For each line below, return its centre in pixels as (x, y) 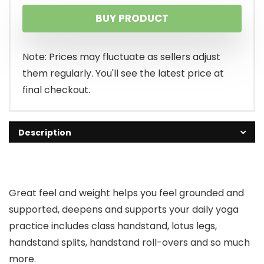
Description (45, 133)
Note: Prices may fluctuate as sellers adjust (121, 57)
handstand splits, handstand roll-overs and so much (129, 242)
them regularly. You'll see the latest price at (123, 73)
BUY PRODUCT (132, 18)
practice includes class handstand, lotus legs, (113, 226)
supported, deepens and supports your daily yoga (124, 209)
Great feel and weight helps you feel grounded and (126, 193)
